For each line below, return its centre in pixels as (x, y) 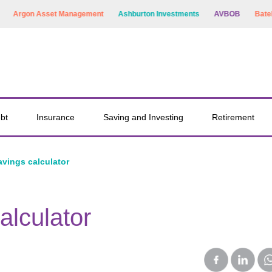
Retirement (233, 117)
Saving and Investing (143, 117)
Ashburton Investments (148, 14)
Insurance (56, 117)
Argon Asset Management (48, 14)
